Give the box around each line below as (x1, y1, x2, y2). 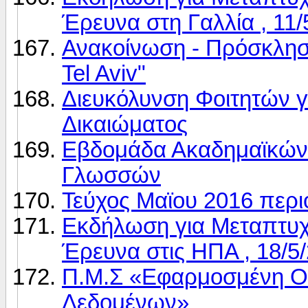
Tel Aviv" (62, 60, 146, 86)
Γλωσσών (62, 162, 161, 188)
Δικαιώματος (62, 111, 188, 137)
